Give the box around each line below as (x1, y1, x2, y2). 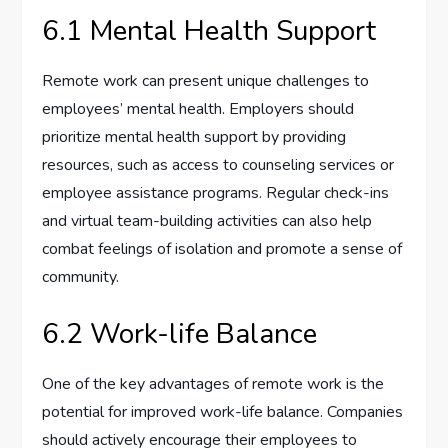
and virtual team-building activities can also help (42, 210, 373, 233)
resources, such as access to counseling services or (42, 154, 395, 177)
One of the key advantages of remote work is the (42, 373, 385, 396)
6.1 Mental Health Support (42, 12, 377, 51)
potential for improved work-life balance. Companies (42, 401, 404, 424)
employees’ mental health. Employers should (42, 98, 355, 121)
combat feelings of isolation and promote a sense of (42, 238, 403, 261)
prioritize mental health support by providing (42, 126, 347, 149)
